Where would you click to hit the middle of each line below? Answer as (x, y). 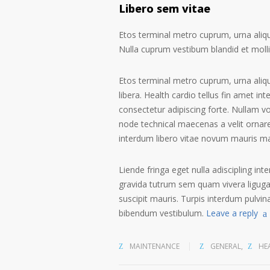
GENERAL (226, 246)
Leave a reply (232, 213)
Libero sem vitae (165, 11)
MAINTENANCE (154, 246)
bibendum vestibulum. (161, 213)
